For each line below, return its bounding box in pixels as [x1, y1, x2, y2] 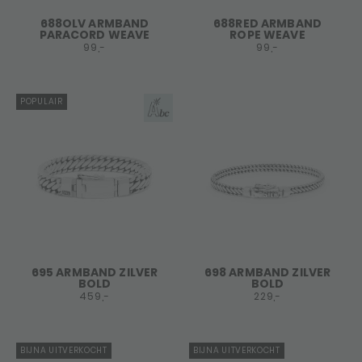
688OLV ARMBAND [40, 15, 149, 32]
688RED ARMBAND [213, 15, 322, 32]
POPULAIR [20, 95, 63, 107]
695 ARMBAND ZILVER [31, 264, 158, 280]
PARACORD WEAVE [39, 27, 150, 43]
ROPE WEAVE [229, 27, 305, 43]
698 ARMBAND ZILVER [204, 264, 331, 280]
